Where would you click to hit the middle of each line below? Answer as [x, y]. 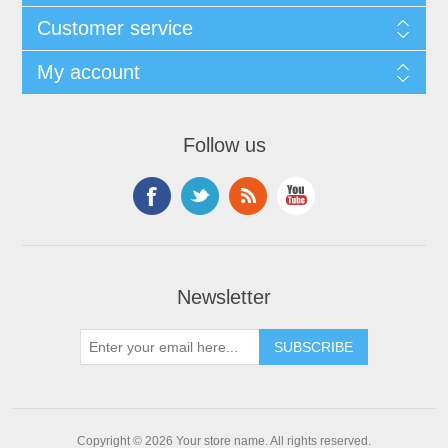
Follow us [224, 145]
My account [88, 72]
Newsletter [224, 297]
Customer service [114, 28]
